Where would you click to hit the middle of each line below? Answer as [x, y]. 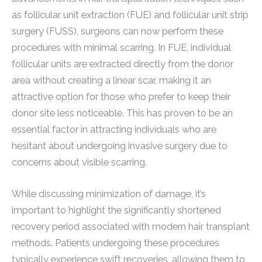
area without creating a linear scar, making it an [111, 81]
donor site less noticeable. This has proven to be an [122, 113]
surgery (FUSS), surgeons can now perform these [118, 32]
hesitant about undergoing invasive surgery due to [120, 146]
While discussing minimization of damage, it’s [109, 194]
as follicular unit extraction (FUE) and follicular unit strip [130, 15]
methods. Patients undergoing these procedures [116, 243]
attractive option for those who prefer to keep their [121, 97]
